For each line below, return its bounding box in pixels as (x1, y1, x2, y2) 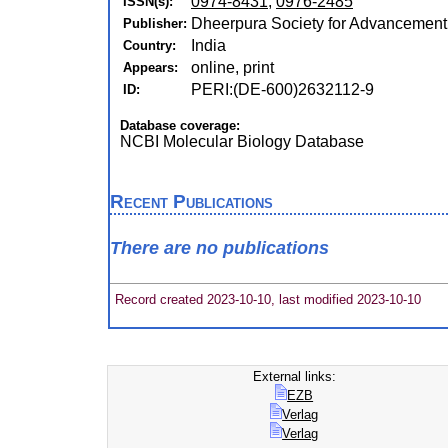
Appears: (123, 60, 178, 75)
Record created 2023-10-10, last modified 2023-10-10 (111, 291, 421, 307)
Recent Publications (110, 191, 273, 212)
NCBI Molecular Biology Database (120, 133, 364, 150)
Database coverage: (120, 118, 240, 133)
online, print (191, 59, 274, 76)
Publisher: (123, 16, 187, 31)
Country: (123, 38, 176, 53)
